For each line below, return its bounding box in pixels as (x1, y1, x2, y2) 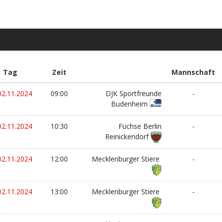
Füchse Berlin (118, 121, 162, 131)
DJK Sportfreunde (106, 89, 162, 98)
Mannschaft (171, 67, 215, 77)
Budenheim (111, 99, 150, 109)
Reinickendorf (105, 132, 151, 141)
